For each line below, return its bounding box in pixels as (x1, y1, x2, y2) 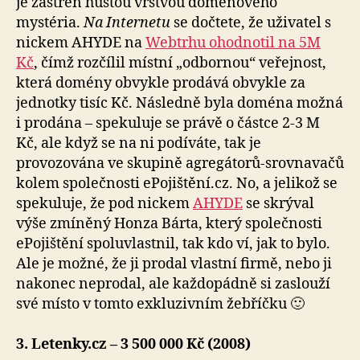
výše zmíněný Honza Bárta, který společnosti (16, 214, 322, 233)
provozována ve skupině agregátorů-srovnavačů (16, 153, 344, 173)
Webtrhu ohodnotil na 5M (145, 33, 321, 52)
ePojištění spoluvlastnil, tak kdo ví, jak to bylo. (16, 234, 330, 253)
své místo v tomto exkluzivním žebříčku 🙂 (16, 294, 305, 313)
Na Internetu (84, 13, 170, 32)
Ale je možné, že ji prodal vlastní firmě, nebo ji (16, 254, 332, 273)
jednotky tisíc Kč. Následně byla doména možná (16, 93, 343, 112)
